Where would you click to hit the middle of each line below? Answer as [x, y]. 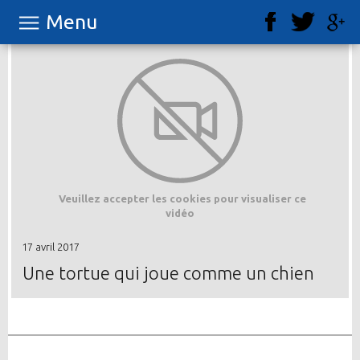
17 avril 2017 [50, 247]
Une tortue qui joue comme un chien [169, 273]
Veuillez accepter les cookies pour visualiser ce [183, 198]
